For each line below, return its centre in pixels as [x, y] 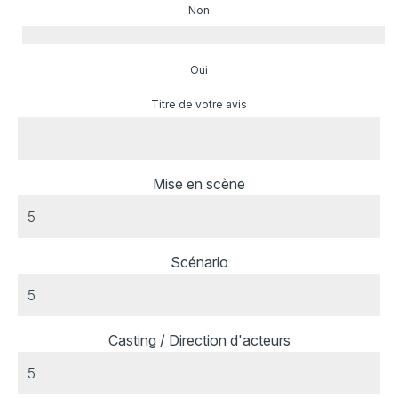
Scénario [199, 263]
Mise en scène [199, 184]
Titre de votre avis [199, 105]
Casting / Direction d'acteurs [199, 341]
